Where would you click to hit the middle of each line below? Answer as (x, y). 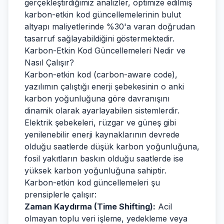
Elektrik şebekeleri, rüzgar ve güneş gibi (100, 122)
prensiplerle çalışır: (60, 194)
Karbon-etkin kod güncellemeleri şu (92, 182)
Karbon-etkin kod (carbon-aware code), (101, 74)
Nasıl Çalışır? (49, 62)
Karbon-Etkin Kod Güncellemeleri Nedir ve (105, 50)
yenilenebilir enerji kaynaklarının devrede (102, 134)
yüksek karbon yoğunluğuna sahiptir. (95, 170)
